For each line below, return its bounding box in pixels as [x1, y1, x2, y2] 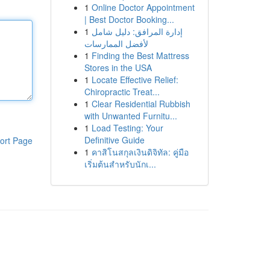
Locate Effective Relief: [91, 74, 178, 86]
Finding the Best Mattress [91, 49, 189, 61]
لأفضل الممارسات [84, 37, 148, 49]
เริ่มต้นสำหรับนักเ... [84, 158, 156, 170]
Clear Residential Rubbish [91, 98, 190, 110]
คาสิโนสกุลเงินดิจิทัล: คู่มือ [91, 146, 189, 158]
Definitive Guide [84, 134, 145, 146]
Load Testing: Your [91, 122, 163, 134]
